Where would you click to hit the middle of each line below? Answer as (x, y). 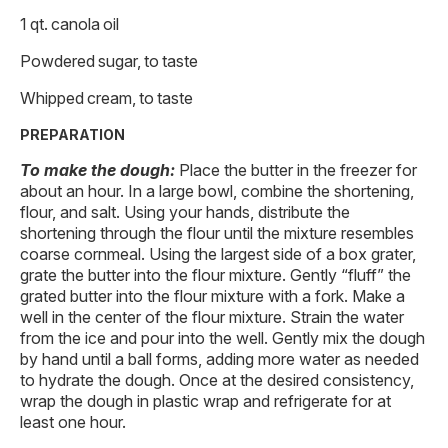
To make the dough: (99, 170)
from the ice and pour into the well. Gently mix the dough (222, 338)
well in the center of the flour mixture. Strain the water (212, 317)
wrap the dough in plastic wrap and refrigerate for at (205, 401)
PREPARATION (72, 135)
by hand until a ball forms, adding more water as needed (219, 359)
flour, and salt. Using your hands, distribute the (185, 212)
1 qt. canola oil (69, 24)
